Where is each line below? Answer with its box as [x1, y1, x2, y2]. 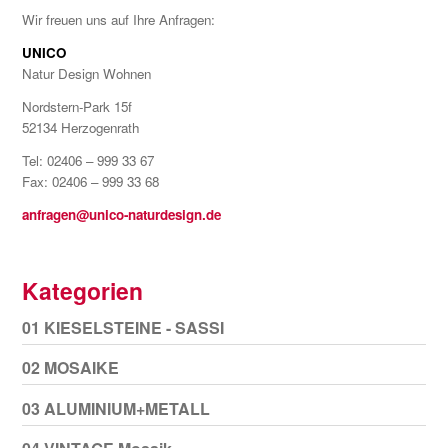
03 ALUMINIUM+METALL [21, 396, 210, 420]
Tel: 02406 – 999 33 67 [21, 150, 154, 170]
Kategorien [21, 273, 143, 307]
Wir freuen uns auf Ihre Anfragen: [21, 9, 215, 29]
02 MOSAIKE [21, 356, 119, 380]
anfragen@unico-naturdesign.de [21, 205, 221, 225]
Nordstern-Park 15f [21, 96, 132, 116]
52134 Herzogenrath [21, 117, 139, 137]
